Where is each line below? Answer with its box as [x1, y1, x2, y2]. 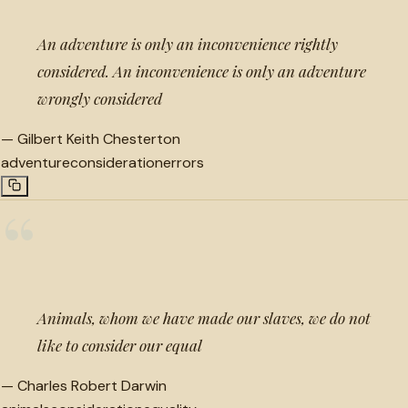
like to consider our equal [37, 334, 202, 355]
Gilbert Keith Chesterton [17, 128, 180, 148]
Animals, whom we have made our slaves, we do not [37, 307, 371, 328]
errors [163, 152, 204, 172]
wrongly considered [37, 87, 162, 108]
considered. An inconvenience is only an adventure [37, 60, 366, 81]
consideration [70, 152, 163, 172]
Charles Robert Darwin [17, 375, 167, 395]
